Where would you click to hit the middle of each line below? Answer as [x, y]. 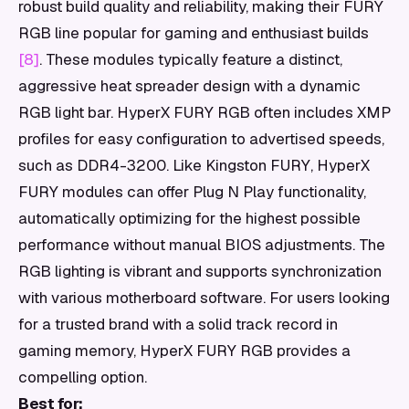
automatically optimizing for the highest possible [189, 218]
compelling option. [83, 377]
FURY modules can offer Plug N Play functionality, [192, 192]
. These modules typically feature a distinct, [191, 59]
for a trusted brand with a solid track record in [178, 324]
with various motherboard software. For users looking [204, 298]
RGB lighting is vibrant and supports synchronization [200, 271]
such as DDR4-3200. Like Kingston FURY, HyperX [194, 165]
